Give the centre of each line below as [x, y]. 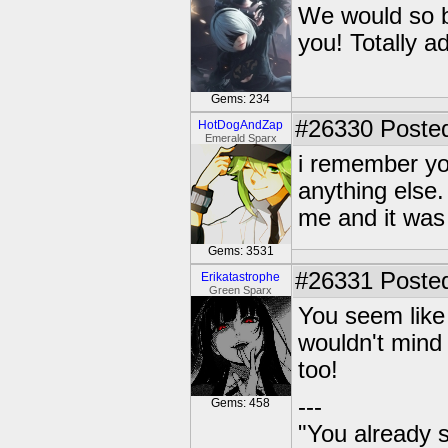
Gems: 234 [241, 99]
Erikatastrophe [241, 277]
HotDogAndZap [241, 125]
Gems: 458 [241, 403]
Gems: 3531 [241, 251]
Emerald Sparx [241, 138]
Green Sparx [241, 290]
